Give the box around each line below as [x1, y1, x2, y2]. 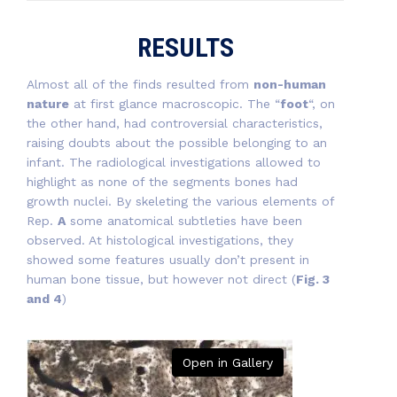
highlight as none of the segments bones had [27, 175, 298, 190]
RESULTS [136, 32, 234, 64]
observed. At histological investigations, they [27, 233, 293, 248]
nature [27, 97, 69, 112]
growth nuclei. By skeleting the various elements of [27, 194, 334, 209]
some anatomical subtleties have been [66, 214, 302, 229]
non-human [253, 77, 326, 92]
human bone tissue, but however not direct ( [27, 272, 296, 287]
